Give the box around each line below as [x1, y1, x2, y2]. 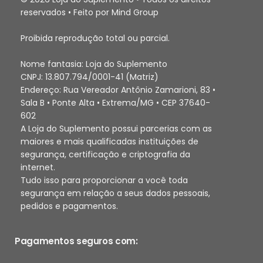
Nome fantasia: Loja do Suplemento [21, 58, 167, 70]
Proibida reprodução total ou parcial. [21, 32, 170, 44]
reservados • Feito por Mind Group [21, 6, 159, 18]
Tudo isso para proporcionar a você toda [21, 174, 188, 186]
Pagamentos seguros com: [15, 234, 138, 247]
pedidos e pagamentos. [21, 200, 118, 212]
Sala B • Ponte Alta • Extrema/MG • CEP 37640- [21, 96, 210, 109]
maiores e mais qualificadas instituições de [21, 135, 198, 147]
